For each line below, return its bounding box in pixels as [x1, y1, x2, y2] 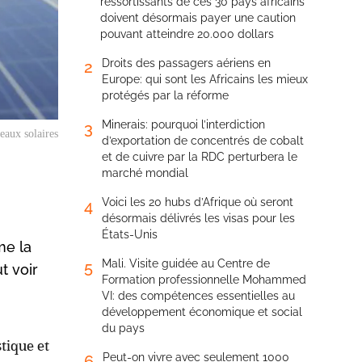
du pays [102, 322, 145, 335]
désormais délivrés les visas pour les [102, 212, 295, 225]
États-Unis [102, 228, 158, 241]
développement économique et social [102, 305, 302, 318]
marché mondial [102, 166, 188, 179]
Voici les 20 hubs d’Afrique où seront [102, 196, 293, 208]
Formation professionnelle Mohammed [102, 273, 306, 286]
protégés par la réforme [102, 89, 229, 102]
